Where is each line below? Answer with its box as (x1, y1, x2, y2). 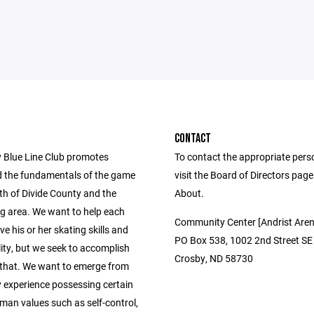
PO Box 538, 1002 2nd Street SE (175, 233, 313, 247)
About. (175, 186, 204, 200)
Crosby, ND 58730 (175, 252, 253, 266)
